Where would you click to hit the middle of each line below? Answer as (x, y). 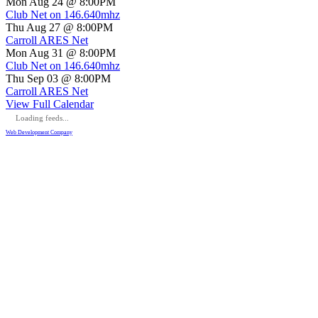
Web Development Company (39, 133)
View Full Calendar (50, 104)
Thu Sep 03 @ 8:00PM (58, 79)
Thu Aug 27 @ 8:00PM (59, 28)
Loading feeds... (42, 118)
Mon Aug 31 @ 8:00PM (61, 53)
